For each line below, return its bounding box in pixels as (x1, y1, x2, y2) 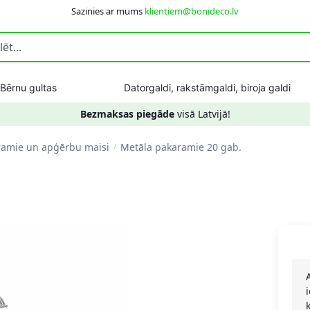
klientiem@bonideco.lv (145, 5, 239, 17)
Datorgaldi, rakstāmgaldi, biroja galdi (123, 82, 291, 93)
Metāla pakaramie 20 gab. (120, 140, 242, 154)
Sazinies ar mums (71, 5, 145, 17)
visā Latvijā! (174, 107, 230, 120)
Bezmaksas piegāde (80, 107, 174, 120)
